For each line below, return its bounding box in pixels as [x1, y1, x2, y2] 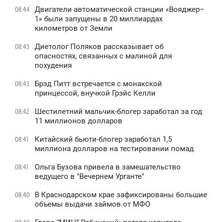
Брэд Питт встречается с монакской [35, 79, 162, 88]
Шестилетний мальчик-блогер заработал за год [35, 107, 202, 116]
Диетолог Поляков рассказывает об [35, 42, 164, 51]
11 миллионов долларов [35, 116, 122, 125]
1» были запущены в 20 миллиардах [35, 14, 163, 23]
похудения [35, 60, 72, 70]
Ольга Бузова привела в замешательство [35, 162, 181, 171]
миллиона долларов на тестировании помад [35, 144, 194, 153]
